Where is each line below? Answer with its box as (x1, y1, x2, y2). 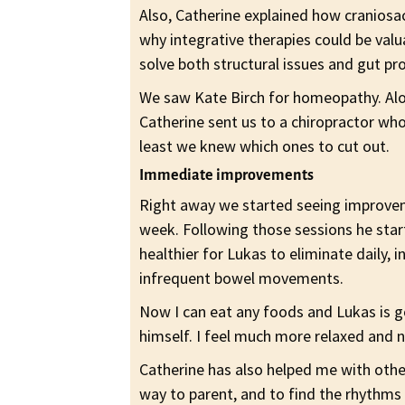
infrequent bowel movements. (139, 268, 344, 289)
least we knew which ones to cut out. (139, 136, 391, 157)
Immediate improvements (139, 167, 315, 184)
